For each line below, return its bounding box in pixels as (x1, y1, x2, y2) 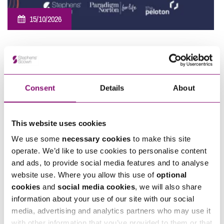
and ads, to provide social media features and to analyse (11, 158, 208, 167)
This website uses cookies (11, 118, 106, 127)
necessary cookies (62, 134, 131, 143)
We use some (11, 134, 62, 143)
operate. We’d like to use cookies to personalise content (11, 146, 206, 155)
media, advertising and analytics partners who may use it (11, 206, 210, 215)
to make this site (130, 134, 191, 143)
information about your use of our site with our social (11, 194, 194, 203)
